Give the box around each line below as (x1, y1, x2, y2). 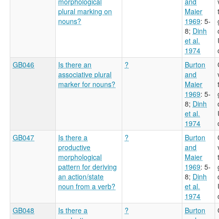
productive (58, 142, 90, 152)
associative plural (58, 69, 111, 79)
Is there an (58, 59, 91, 69)
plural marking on (58, 6, 112, 16)
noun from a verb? (58, 181, 115, 191)
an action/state (58, 171, 104, 181)
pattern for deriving (58, 161, 117, 172)
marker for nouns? (58, 79, 115, 89)
